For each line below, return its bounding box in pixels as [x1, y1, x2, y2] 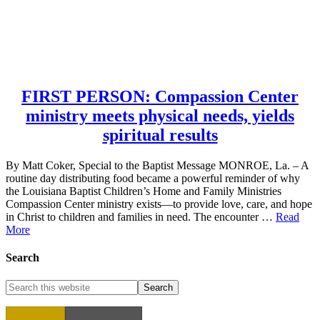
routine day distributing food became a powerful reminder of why [6, 171, 300, 184]
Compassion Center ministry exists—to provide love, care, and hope [6, 197, 312, 210]
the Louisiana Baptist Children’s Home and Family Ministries [6, 184, 281, 197]
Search [6, 251, 39, 264]
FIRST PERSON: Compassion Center [21, 87, 299, 106]
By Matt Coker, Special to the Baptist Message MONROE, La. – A [6, 159, 309, 171]
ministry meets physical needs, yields [26, 106, 294, 126]
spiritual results [102, 126, 218, 145]
